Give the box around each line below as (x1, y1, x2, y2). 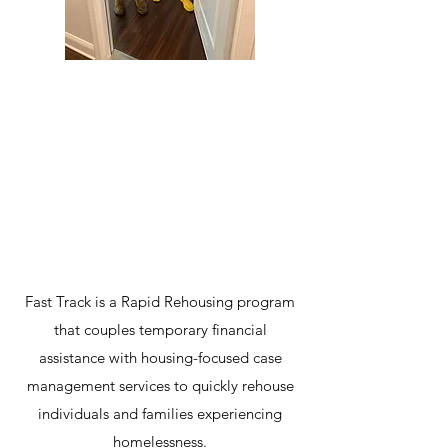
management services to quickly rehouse (26, 376, 294, 395)
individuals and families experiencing (38, 404, 282, 423)
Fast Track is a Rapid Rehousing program (25, 292, 295, 311)
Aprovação (95, 178, 225, 214)
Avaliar (117, 221, 203, 257)
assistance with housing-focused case (38, 348, 282, 367)
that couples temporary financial (53, 320, 267, 339)
